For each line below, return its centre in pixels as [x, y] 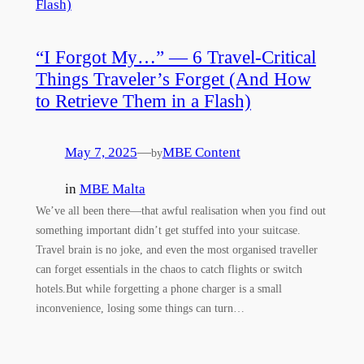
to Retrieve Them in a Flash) [143, 101]
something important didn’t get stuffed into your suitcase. [168, 230]
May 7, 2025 [101, 153]
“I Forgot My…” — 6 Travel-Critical [175, 57]
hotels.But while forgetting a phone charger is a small [158, 288]
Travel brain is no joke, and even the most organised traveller [176, 249]
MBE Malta [112, 188]
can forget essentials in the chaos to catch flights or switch [169, 269]
